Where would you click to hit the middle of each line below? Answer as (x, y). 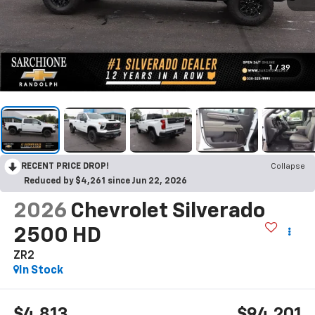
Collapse (288, 166)
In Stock (41, 270)
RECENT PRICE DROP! (65, 166)
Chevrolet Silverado (167, 211)
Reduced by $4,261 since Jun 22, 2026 (105, 181)
